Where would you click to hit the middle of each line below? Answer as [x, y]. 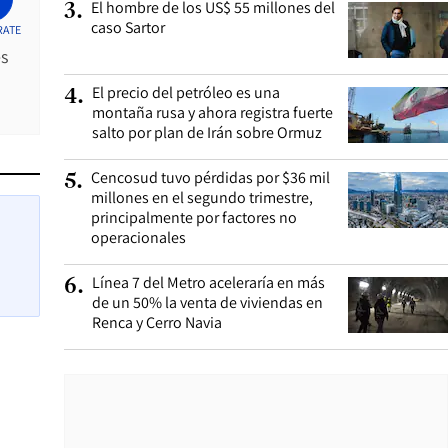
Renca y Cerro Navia [157, 322]
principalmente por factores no [194, 217]
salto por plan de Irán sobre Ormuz [207, 132]
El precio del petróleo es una [186, 92]
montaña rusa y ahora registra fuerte [212, 112]
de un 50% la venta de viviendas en [207, 302]
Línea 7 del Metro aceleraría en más [208, 282]
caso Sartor [128, 27]
